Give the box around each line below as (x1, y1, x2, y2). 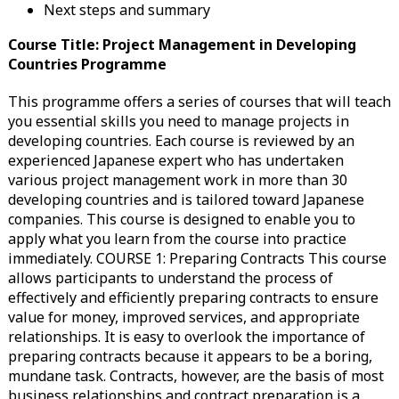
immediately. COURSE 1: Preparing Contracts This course (7, 248, 387, 268)
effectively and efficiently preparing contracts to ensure (7, 287, 379, 307)
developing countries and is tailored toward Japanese (7, 189, 364, 209)
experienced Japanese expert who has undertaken (7, 150, 344, 170)
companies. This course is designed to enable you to (7, 208, 355, 229)
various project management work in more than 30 (7, 169, 347, 190)
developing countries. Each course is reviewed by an (7, 130, 354, 151)
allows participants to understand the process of (7, 267, 333, 288)
